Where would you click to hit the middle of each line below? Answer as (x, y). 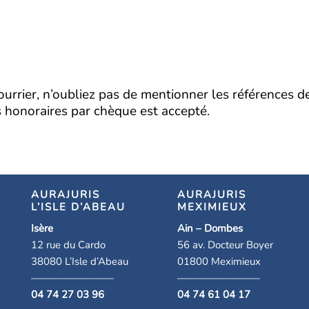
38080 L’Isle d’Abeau (79, 262)
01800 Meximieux (219, 262)
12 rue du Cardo (68, 245)
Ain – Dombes (210, 229)
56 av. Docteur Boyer (226, 245)
